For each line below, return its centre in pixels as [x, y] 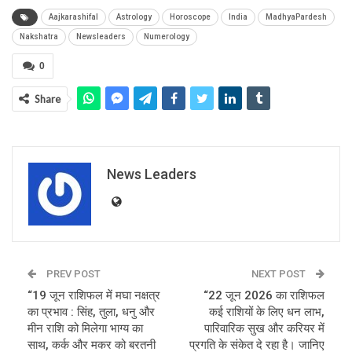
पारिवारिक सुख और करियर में [264, 329]
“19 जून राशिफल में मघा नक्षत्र [94, 296]
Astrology [134, 17]
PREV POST [72, 274]
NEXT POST [280, 274]
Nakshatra [39, 37]
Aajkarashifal [73, 17]
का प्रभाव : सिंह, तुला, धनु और [91, 312]
